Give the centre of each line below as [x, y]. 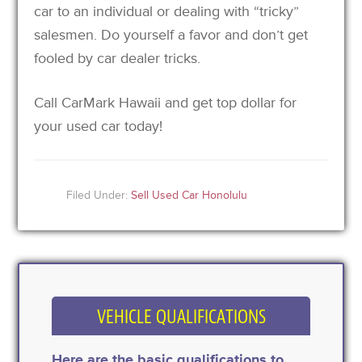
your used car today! [99, 126]
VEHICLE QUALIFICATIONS [181, 316]
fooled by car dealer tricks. [118, 58]
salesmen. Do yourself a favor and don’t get [171, 34]
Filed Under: [99, 195]
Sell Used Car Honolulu [189, 195]
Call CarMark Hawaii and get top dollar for [166, 102]
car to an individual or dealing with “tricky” [167, 11]
